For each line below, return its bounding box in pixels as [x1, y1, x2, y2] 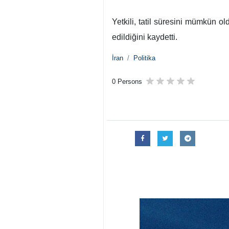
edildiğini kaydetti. [112, 33, 177, 41]
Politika [133, 54, 155, 62]
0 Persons [112, 78, 142, 85]
